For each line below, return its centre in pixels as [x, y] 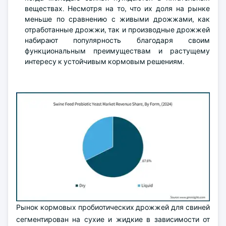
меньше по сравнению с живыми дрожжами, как [117, 19]
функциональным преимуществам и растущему [117, 51]
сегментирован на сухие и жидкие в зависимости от [113, 219]
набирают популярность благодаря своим [117, 40]
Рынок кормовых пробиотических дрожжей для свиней [113, 207]
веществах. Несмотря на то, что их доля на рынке [117, 9]
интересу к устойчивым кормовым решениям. [104, 62]
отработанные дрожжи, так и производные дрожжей [117, 30]
